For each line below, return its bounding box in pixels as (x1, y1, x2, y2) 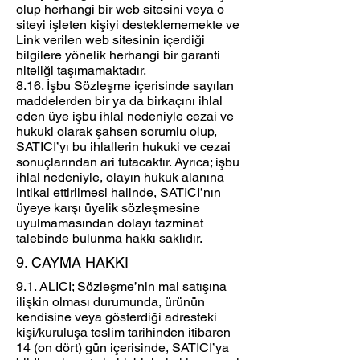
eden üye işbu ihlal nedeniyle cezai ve (16, 108, 234, 125)
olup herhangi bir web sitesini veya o (16, 2, 224, 18)
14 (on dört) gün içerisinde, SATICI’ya (16, 340, 229, 356)
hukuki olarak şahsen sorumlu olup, (16, 124, 217, 140)
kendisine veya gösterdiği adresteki (16, 309, 217, 325)
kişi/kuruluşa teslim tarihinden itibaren (16, 325, 231, 341)
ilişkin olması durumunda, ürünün (16, 294, 205, 310)
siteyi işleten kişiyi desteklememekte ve (16, 17, 239, 33)
